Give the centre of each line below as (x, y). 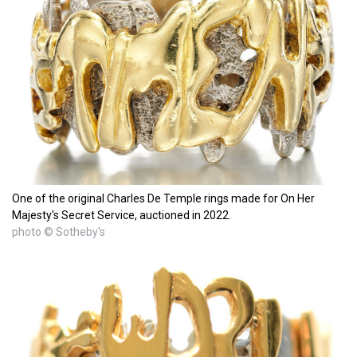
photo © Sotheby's (59, 231)
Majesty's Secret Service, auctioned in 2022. (122, 215)
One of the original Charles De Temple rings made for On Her (163, 198)
